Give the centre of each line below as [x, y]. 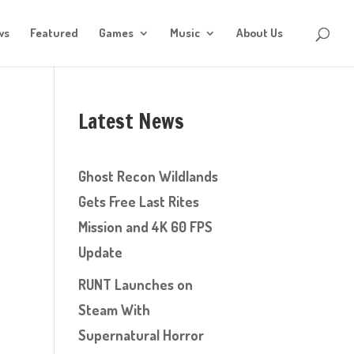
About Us [260, 33]
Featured [54, 33]
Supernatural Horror [141, 335]
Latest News [131, 121]
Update [100, 252]
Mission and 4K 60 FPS [145, 227]
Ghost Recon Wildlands [148, 176]
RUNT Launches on [135, 284]
